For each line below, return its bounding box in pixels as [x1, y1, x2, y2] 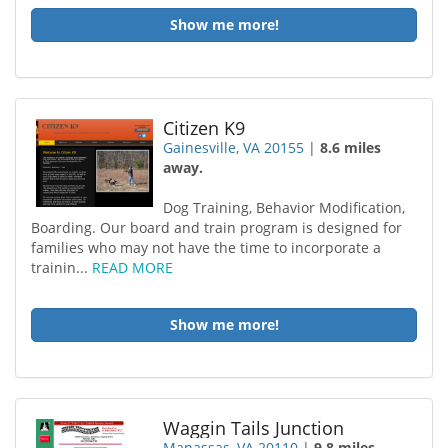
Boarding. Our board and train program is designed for [31, 218, 402, 237]
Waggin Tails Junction [163, 416, 345, 440]
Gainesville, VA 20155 [163, 138, 305, 157]
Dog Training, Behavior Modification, [163, 198, 406, 217]
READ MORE [92, 258, 173, 277]
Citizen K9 [163, 116, 246, 140]
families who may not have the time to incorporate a [31, 238, 381, 257]
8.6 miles [320, 138, 382, 157]
